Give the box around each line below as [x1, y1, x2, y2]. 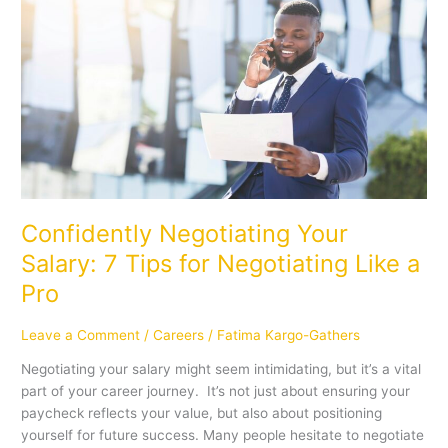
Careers [153, 326, 205, 343]
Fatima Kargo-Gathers [217, 326, 361, 343]
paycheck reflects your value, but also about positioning [21, 405, 383, 422]
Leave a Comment [21, 326, 141, 343]
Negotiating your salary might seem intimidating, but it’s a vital [21, 361, 422, 378]
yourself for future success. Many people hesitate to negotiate [21, 427, 425, 444]
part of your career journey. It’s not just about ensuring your [21, 383, 411, 400]
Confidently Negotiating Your [21, 219, 349, 249]
